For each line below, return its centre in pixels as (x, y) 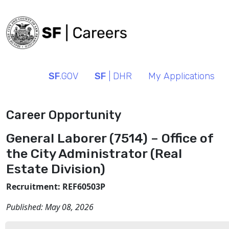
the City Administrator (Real (94, 153)
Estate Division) (56, 169)
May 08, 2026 (69, 207)
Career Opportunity (64, 115)
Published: (26, 207)
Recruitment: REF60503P (56, 187)
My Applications (181, 76)
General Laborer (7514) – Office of (110, 138)
